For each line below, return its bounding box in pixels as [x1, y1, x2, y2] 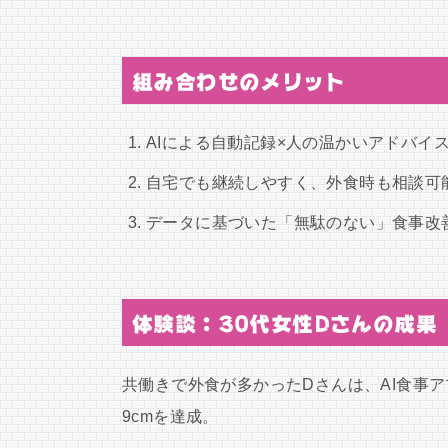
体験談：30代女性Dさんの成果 [132, 314, 437, 335]
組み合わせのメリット [132, 72, 346, 93]
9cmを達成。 [122, 408, 219, 425]
